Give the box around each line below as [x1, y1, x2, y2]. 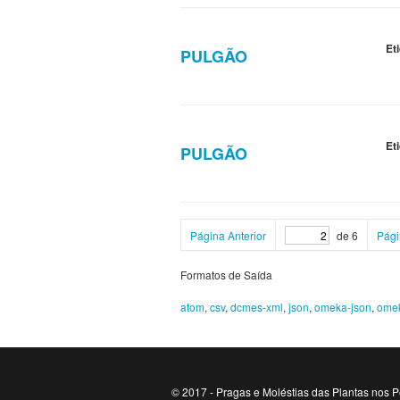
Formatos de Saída [180, 267, 272, 283]
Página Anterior [190, 228, 266, 244]
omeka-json [314, 299, 371, 315]
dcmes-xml [230, 299, 283, 315]
